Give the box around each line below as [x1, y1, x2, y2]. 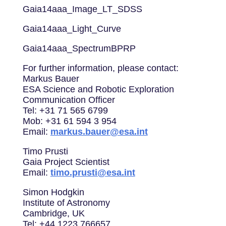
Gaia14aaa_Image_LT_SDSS [22, 4, 142, 15]
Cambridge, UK [22, 208, 85, 219]
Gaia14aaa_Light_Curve [22, 24, 121, 34]
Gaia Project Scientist [22, 157, 109, 167]
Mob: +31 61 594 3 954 [22, 116, 117, 127]
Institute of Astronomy [22, 198, 110, 208]
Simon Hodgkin [22, 187, 84, 198]
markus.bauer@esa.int [50, 127, 148, 137]
